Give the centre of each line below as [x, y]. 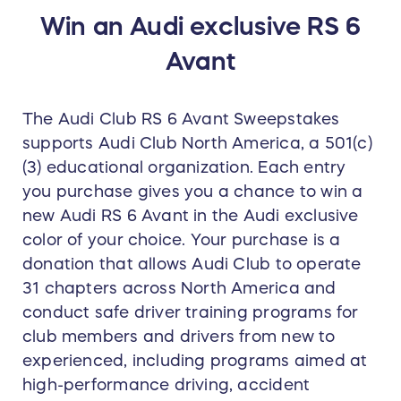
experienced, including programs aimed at [195, 361]
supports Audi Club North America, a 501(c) [197, 144]
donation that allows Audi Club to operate [192, 264]
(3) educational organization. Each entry [184, 168]
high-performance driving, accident [166, 385]
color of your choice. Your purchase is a [182, 240]
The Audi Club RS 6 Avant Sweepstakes [181, 119]
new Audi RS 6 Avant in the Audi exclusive [191, 216]
